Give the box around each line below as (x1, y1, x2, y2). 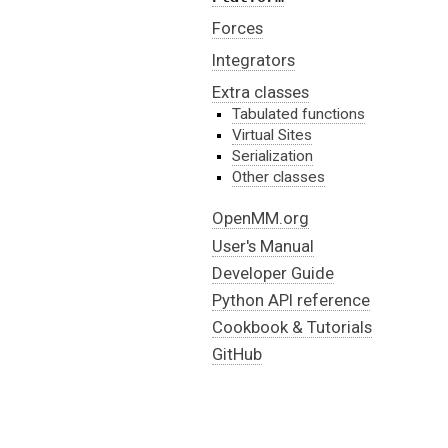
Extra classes (212, 82, 309, 103)
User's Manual (212, 235, 314, 256)
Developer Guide (212, 262, 334, 283)
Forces (212, 17, 263, 38)
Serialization (232, 147, 313, 166)
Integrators (212, 50, 295, 70)
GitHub (212, 344, 262, 365)
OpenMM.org (212, 208, 309, 229)
